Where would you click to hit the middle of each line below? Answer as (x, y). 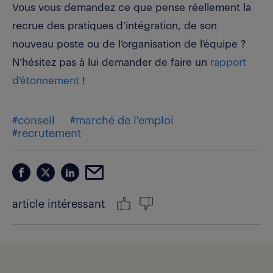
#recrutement (47, 134)
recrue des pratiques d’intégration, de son (115, 26)
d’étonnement (46, 81)
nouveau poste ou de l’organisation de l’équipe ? (129, 44)
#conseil (34, 121)
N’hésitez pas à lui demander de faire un (111, 63)
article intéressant (58, 204)
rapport (228, 63)
